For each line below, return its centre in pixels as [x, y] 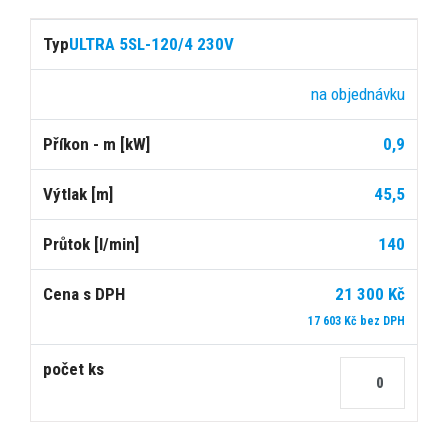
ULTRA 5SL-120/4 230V [151, 43]
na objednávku [358, 93]
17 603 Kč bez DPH [356, 320]
